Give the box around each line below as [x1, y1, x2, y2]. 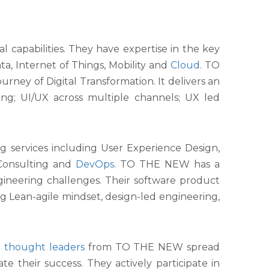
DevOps [76, 159, 115, 171]
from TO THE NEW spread [84, 241, 220, 253]
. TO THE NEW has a [114, 159, 220, 171]
